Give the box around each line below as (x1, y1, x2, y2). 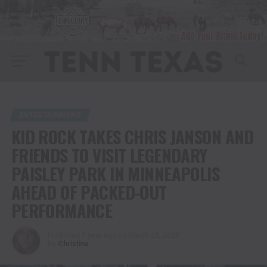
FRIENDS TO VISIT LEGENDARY (11, 142, 207, 167)
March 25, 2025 (128, 231, 179, 240)
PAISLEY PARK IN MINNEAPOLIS (11, 160, 220, 186)
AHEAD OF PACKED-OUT (11, 179, 167, 204)
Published (47, 231, 80, 240)
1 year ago (81, 231, 116, 240)
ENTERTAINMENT (17, 110, 82, 119)
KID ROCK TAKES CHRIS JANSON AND (11, 123, 254, 149)
